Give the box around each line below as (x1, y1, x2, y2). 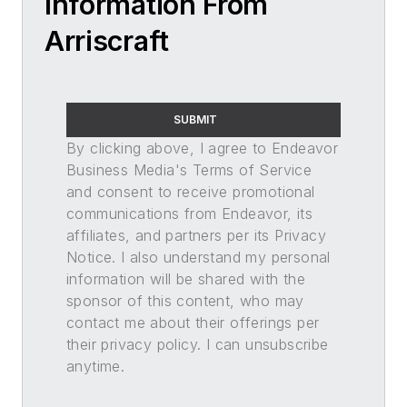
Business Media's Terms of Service (66, 160, 313, 179)
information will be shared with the (66, 269, 305, 288)
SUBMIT (174, 112, 217, 126)
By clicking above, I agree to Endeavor (66, 138, 339, 157)
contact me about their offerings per (66, 313, 320, 332)
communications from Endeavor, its (66, 203, 313, 223)
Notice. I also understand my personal (66, 247, 331, 266)
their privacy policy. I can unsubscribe (66, 334, 329, 353)
